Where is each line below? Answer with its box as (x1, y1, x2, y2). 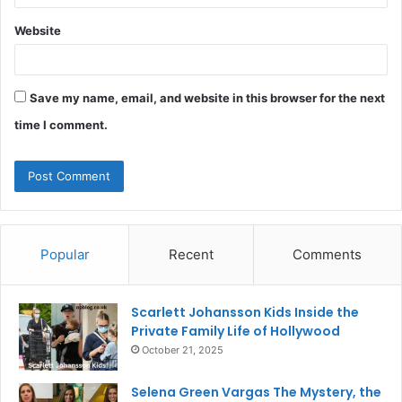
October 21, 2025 (142, 344, 223, 357)
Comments (293, 246, 363, 264)
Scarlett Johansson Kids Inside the (131, 303, 359, 322)
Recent (168, 246, 214, 264)
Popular (39, 246, 90, 264)
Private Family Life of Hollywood (131, 322, 340, 341)
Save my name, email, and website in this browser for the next (30, 91, 385, 106)
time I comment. (14, 118, 108, 133)
